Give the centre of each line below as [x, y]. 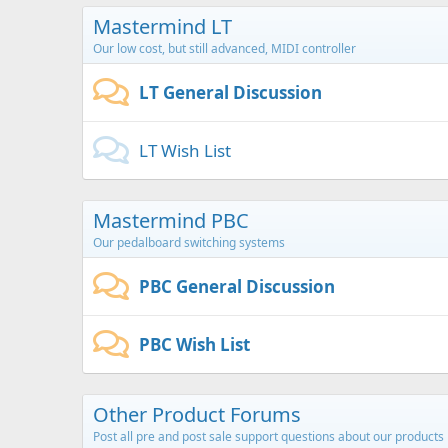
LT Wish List [185, 150]
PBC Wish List [194, 344]
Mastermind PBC [171, 220]
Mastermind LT [162, 26]
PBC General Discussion [237, 286]
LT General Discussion [230, 92]
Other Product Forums [197, 414]
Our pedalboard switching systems [189, 242]
